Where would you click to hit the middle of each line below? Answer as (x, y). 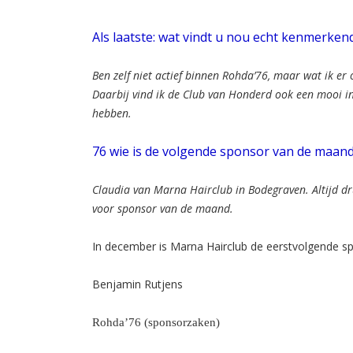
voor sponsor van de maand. (163, 208)
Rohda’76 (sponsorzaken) (158, 322)
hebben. (112, 113)
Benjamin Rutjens (137, 284)
